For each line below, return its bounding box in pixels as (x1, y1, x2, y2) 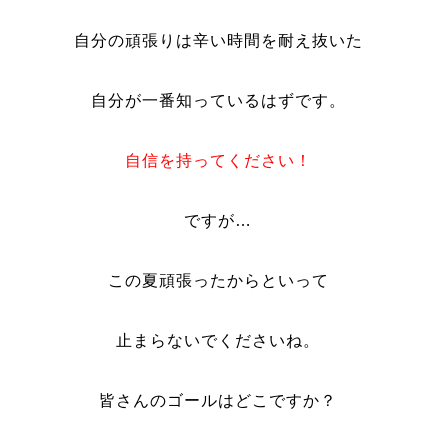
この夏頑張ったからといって (107, 272, 329, 289)
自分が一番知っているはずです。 (90, 92, 346, 109)
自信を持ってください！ (124, 152, 312, 169)
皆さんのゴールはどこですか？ (99, 392, 338, 409)
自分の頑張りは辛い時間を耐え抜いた (73, 32, 363, 49)
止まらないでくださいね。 (116, 332, 321, 349)
